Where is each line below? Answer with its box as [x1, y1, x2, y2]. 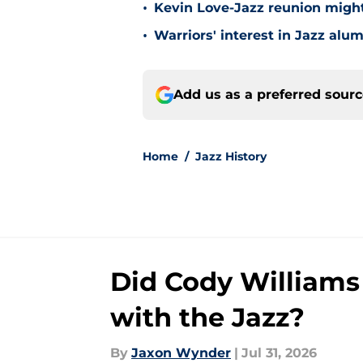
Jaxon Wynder [131, 345, 231, 361]
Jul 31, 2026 [241, 345, 317, 361]
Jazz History [195, 149, 267, 164]
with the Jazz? [110, 301, 305, 334]
